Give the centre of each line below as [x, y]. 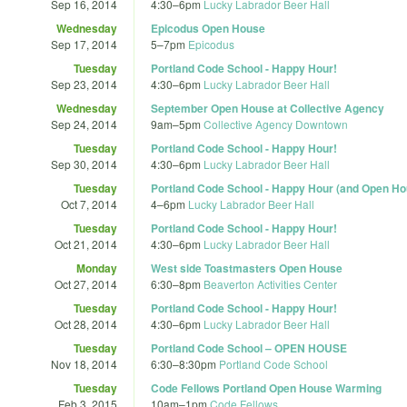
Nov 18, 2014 [84, 363]
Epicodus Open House [208, 28]
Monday [97, 268]
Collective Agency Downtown [276, 124]
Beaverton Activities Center [270, 283]
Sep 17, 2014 [84, 44]
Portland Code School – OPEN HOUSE [249, 347]
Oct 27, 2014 [86, 283]
